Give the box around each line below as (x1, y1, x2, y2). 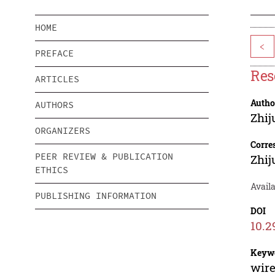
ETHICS (35, 164, 68, 176)
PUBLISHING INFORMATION (35, 190, 157, 202)
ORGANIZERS (35, 125, 90, 137)
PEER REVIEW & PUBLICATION (35, 150, 173, 163)
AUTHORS (35, 99, 74, 111)
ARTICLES (35, 73, 79, 85)
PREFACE (35, 47, 74, 60)
